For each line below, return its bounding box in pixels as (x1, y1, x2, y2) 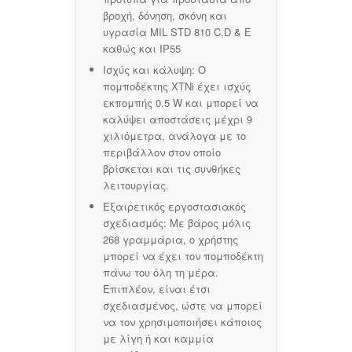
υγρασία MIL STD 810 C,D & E (103, 24, 251, 40)
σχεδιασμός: (103, 215, 167, 231)
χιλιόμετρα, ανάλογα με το (103, 128, 246, 144)
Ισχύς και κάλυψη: (103, 62, 195, 78)
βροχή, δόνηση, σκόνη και (103, 8, 227, 24)
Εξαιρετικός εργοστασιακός (103, 199, 246, 214)
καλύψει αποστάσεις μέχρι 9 (103, 112, 252, 127)
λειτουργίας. (103, 178, 169, 193)
